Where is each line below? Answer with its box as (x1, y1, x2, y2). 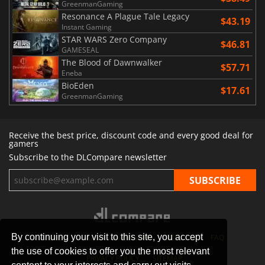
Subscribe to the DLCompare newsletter (9, 151, 167, 163)
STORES (41, 232, 67, 243)
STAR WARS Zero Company (62, 34, 167, 46)
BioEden (62, 80, 94, 92)
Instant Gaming (62, 22, 112, 33)
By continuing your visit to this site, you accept (11, 231, 203, 242)
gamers (9, 138, 38, 150)
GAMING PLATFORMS (80, 232, 151, 243)
